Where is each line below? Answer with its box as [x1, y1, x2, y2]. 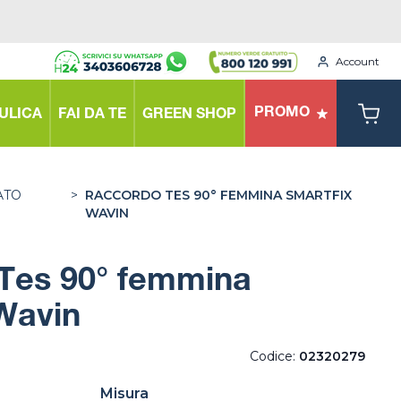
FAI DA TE [58, 107, 126, 123]
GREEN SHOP [142, 107, 236, 123]
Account [336, 54, 380, 68]
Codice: [250, 348, 299, 364]
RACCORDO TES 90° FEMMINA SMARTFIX [84, 187, 352, 203]
